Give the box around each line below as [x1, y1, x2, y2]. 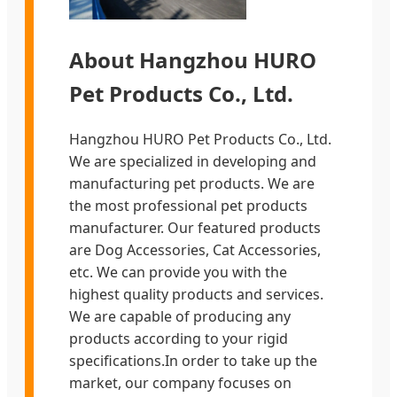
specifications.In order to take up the [69, 351, 317, 371]
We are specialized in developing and [69, 152, 316, 172]
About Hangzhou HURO [69, 45, 316, 75]
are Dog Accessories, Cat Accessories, [69, 240, 321, 261]
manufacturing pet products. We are [69, 174, 315, 194]
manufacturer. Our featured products [69, 218, 321, 238]
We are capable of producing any [69, 307, 291, 327]
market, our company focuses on [69, 373, 292, 393]
